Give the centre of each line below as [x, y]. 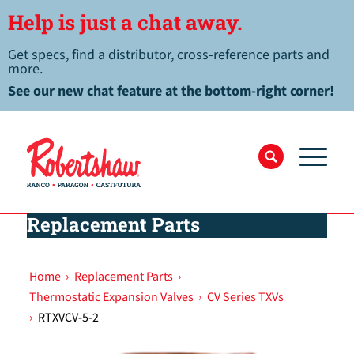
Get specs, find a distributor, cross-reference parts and [169, 55]
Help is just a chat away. [125, 22]
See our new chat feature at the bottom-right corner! [171, 91]
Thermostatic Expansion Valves [111, 297]
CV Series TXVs [245, 297]
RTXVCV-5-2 [68, 318]
